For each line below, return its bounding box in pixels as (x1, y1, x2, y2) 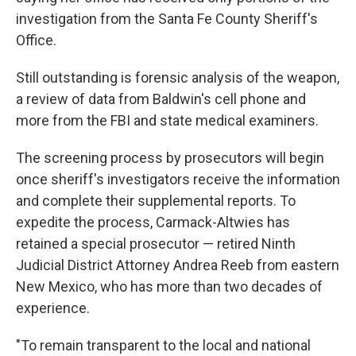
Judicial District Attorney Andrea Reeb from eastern (16, 257, 339, 273)
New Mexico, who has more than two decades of (16, 278, 323, 295)
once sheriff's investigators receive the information (16, 171, 340, 188)
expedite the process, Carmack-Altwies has (16, 214, 290, 230)
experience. (16, 300, 90, 316)
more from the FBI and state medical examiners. (16, 112, 319, 129)
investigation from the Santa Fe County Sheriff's (16, 10, 318, 27)
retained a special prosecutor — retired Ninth (16, 235, 296, 252)
